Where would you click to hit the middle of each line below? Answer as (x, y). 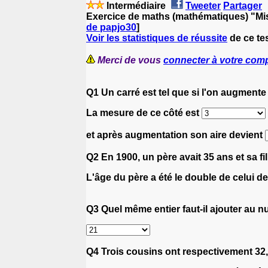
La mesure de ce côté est (144, 112)
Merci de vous (130, 60)
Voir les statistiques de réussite (157, 38)
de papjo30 (111, 27)
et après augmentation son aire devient (176, 135)
